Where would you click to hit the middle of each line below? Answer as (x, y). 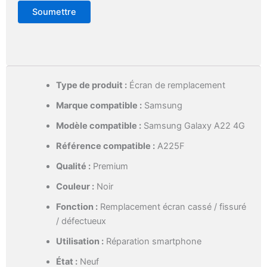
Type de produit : (91, 86)
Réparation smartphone (152, 242)
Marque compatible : (99, 106)
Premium (109, 167)
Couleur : (75, 187)
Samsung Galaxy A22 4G (193, 126)
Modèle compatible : (98, 126)
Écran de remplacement (176, 86)
